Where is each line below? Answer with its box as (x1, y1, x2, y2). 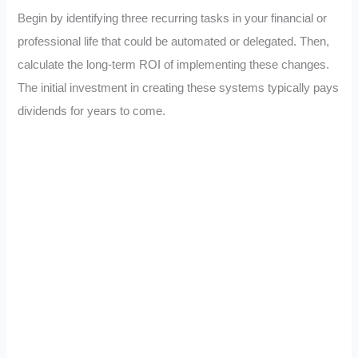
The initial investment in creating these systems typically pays (18, 81, 340, 94)
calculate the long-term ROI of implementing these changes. (18, 58, 330, 71)
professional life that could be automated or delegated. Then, (18, 34, 330, 48)
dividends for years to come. (18, 104, 166, 117)
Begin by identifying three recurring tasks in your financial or (18, 11, 328, 25)
